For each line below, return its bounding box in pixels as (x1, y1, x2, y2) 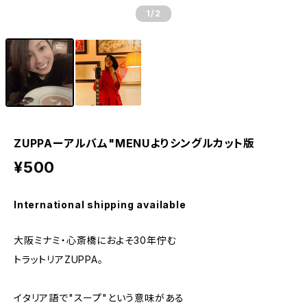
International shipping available (14, 199, 186, 210)
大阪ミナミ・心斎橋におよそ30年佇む (14, 234, 177, 246)
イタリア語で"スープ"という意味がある (14, 292, 185, 304)
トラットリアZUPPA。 (14, 254, 103, 265)
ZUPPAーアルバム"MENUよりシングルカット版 (14, 136, 255, 150)
